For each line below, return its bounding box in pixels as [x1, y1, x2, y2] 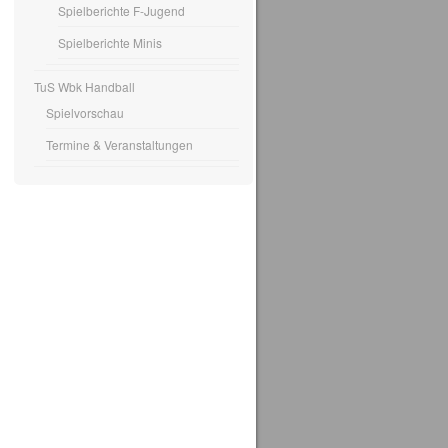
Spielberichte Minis [57, 34, 162, 52]
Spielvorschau [46, 104, 125, 122]
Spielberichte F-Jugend [57, 2, 185, 20]
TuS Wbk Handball [34, 78, 136, 96]
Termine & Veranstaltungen [46, 136, 194, 154]
